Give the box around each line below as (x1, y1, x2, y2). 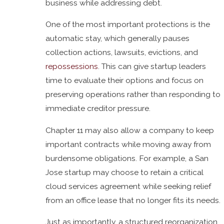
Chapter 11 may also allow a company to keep (45, 125, 214, 135)
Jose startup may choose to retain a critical (45, 167, 204, 177)
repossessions (45, 61, 98, 71)
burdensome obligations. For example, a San (45, 153, 209, 163)
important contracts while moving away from (45, 139, 211, 149)
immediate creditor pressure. (45, 103, 151, 113)
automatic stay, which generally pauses (45, 33, 190, 43)
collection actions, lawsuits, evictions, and (45, 47, 198, 57)
